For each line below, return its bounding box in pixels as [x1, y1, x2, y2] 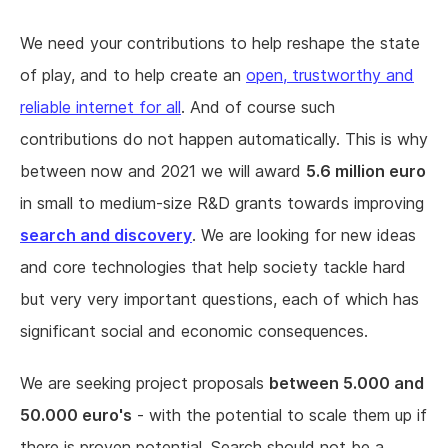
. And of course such [181, 97, 335, 118]
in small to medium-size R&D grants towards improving [20, 193, 424, 214]
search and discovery [20, 225, 192, 246]
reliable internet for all [20, 97, 181, 118]
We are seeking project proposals [20, 373, 269, 394]
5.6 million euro [306, 161, 426, 182]
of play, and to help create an [20, 65, 246, 86]
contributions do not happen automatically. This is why [20, 129, 428, 150]
